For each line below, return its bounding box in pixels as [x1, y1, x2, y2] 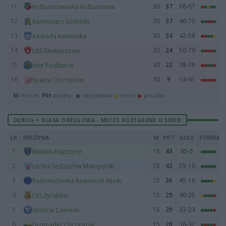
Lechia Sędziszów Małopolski [32, 161, 115, 171]
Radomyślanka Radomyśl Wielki [32, 176, 122, 185]
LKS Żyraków [32, 191, 68, 200]
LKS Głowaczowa [32, 46, 80, 55]
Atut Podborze [32, 61, 74, 70]
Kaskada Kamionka [32, 31, 86, 40]
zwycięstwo [81, 91, 115, 99]
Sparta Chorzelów [32, 75, 83, 84]
